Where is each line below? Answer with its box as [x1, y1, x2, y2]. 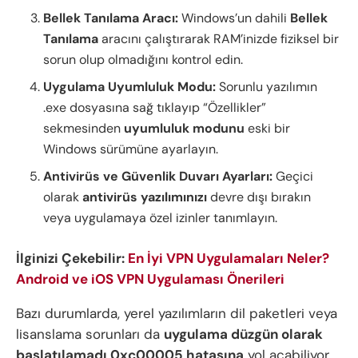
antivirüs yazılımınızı [82, 189, 208, 206]
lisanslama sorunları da [16, 325, 164, 344]
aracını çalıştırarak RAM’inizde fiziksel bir [98, 30, 340, 48]
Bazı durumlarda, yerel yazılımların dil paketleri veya [16, 304, 337, 323]
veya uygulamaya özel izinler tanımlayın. [43, 209, 278, 227]
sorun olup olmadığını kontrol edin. [43, 51, 244, 69]
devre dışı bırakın [207, 189, 312, 206]
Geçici [272, 168, 314, 185]
